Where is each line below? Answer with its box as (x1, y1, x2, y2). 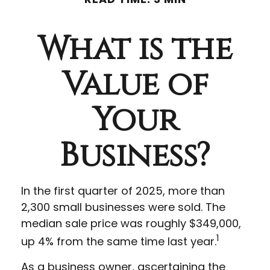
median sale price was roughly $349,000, (21, 216, 241, 231)
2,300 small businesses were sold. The (21, 199, 225, 215)
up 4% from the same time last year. (21, 234, 216, 249)
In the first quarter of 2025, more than (21, 183, 225, 198)
